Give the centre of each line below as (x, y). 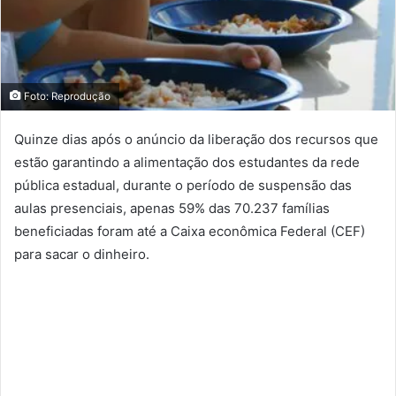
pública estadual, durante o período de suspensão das (183, 186)
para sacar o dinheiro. (82, 255)
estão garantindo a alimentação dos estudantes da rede (187, 163)
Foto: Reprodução (66, 97)
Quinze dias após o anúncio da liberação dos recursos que (196, 140)
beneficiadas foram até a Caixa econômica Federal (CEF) (190, 232)
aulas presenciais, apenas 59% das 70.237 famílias (172, 209)
